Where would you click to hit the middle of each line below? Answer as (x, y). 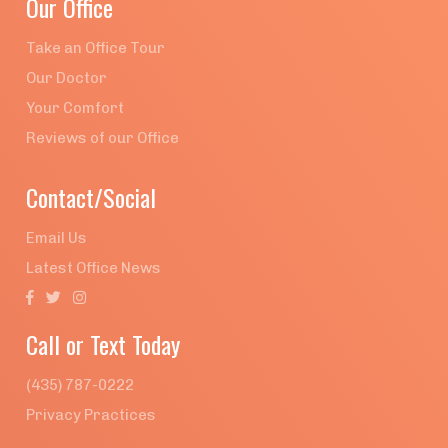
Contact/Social (91, 197)
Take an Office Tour (95, 48)
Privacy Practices (91, 415)
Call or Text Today (103, 344)
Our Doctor (66, 78)
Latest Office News (93, 268)
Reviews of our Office (102, 138)
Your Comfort (75, 108)
